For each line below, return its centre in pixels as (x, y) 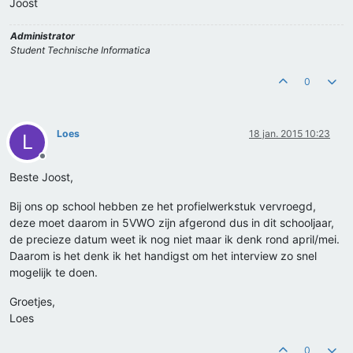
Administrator (43, 36)
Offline (56, 162)
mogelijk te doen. (54, 273)
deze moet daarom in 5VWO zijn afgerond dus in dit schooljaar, (172, 223)
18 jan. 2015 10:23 (290, 134)
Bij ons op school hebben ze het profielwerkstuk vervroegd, (163, 206)
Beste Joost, (41, 177)
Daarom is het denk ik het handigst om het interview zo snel (163, 256)
